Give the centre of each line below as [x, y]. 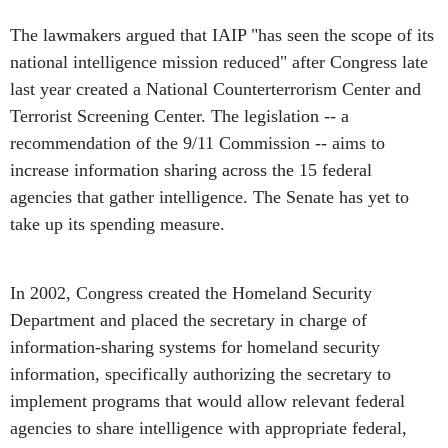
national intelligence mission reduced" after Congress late [219, 62]
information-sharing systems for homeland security [195, 347]
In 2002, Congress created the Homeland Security [191, 293]
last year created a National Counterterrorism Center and [215, 89]
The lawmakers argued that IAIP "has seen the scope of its [222, 35]
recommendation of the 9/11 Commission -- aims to [197, 143]
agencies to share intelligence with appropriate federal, [208, 428]
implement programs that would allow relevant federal [207, 401]
